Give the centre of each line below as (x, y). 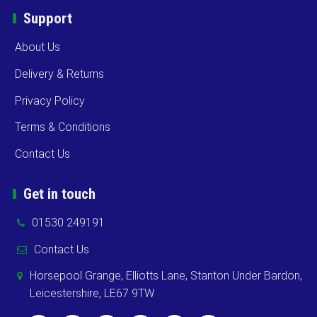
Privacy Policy (50, 100)
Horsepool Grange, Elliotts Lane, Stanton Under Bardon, (166, 276)
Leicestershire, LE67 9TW (92, 294)
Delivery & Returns (59, 74)
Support (47, 18)
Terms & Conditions (62, 127)
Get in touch (59, 194)
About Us (37, 47)
